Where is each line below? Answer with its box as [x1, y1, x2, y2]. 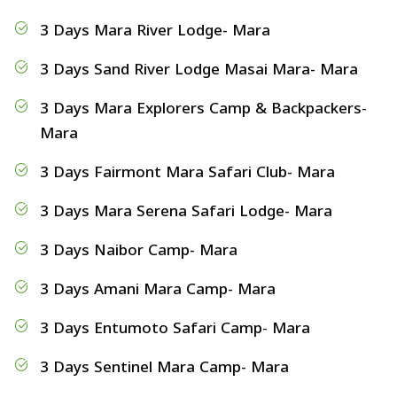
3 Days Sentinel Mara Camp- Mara [40, 356, 289, 378]
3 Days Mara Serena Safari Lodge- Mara [40, 200, 332, 222]
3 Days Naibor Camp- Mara [40, 239, 237, 261]
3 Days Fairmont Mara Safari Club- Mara [40, 161, 335, 183]
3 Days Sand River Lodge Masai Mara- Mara [40, 58, 358, 80]
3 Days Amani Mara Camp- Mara [40, 278, 276, 300]
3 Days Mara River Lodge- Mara [40, 19, 270, 41]
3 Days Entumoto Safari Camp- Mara [40, 317, 310, 339]
